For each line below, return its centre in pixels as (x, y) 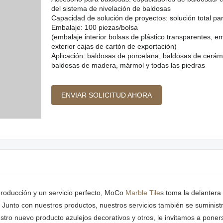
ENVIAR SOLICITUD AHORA (106, 95)
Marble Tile (143, 192)
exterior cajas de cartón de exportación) (114, 46)
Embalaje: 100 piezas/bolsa (94, 27)
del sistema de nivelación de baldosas (111, 8)
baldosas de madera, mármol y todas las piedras (128, 65)
